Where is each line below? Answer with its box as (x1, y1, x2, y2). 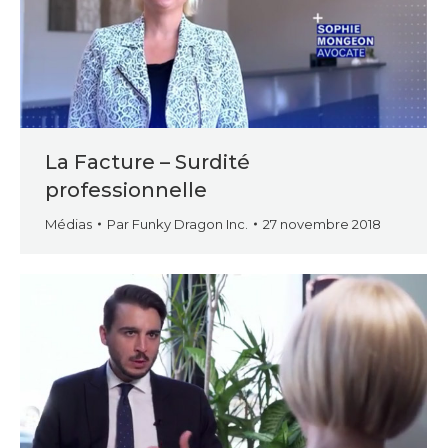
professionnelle (45, 178, 207, 203)
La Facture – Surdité (45, 150, 250, 175)
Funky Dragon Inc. (132, 216, 248, 233)
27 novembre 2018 (263, 216, 381, 233)
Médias (45, 216, 92, 233)
